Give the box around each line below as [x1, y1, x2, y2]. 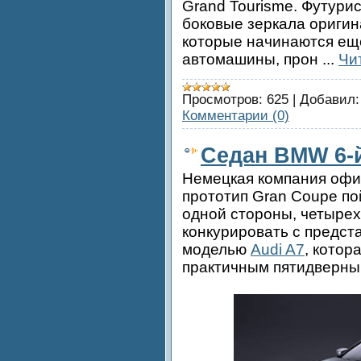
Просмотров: [182, 91, 263, 107]
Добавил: [300, 91, 359, 107]
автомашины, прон [182, 50, 322, 68]
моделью [182, 240, 251, 258]
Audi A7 [251, 240, 305, 258]
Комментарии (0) [182, 107, 289, 123]
